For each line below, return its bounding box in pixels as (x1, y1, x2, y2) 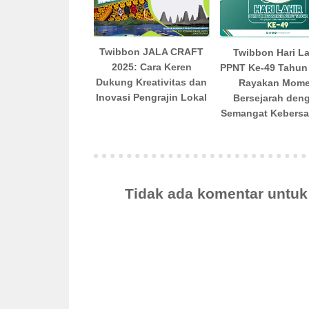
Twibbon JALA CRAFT (99, 46, 204, 57)
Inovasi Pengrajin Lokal (96, 91, 208, 103)
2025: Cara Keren (111, 61, 192, 72)
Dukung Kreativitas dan (96, 76, 208, 88)
